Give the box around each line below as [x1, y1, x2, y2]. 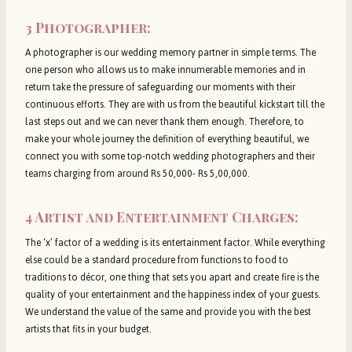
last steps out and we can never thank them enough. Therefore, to [25, 112, 304, 132]
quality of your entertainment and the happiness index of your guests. [25, 284, 321, 304]
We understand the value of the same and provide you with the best [25, 302, 311, 321]
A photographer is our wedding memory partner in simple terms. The [25, 43, 316, 63]
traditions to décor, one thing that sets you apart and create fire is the [25, 267, 319, 287]
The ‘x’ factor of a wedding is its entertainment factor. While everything [25, 233, 325, 252]
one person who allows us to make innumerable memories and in [25, 60, 306, 80]
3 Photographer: [25, 18, 151, 36]
